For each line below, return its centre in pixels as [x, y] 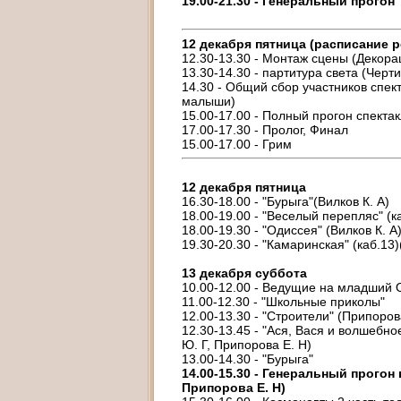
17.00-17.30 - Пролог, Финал [265, 130]
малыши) [209, 101]
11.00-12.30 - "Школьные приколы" [283, 302]
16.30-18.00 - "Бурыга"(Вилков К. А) [286, 201]
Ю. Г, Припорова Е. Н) [247, 345]
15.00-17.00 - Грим [237, 144]
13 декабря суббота [244, 273]
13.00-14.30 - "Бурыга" [247, 359]
